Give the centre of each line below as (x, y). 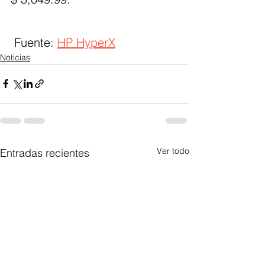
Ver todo (173, 151)
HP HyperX (86, 42)
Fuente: (36, 42)
